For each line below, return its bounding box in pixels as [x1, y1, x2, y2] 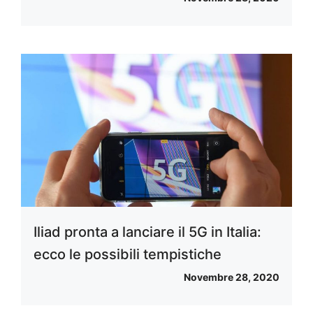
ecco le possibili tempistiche [34, 245, 221, 263]
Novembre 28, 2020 [184, 270, 279, 283]
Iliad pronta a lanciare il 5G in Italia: [34, 223, 261, 240]
